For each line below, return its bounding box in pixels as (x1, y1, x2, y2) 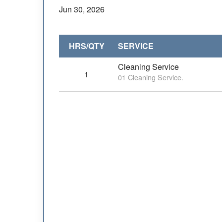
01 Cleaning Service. (118, 72, 183, 82)
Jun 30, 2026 (59, 3, 105, 15)
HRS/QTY (68, 40, 105, 52)
